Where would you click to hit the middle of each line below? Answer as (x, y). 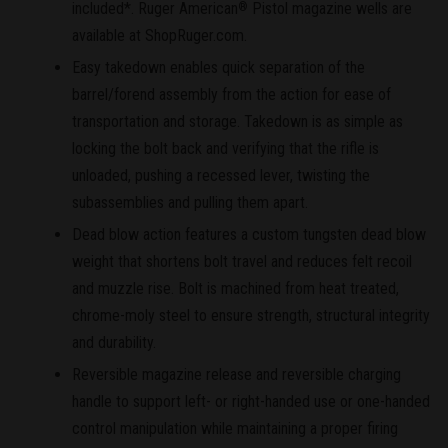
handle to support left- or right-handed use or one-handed (251, 401)
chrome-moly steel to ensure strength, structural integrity (251, 316)
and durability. (114, 343)
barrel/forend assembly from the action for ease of (231, 95)
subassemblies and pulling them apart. (190, 203)
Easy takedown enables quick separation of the (218, 68)
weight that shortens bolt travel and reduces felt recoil (242, 262)
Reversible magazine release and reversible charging (236, 374)
